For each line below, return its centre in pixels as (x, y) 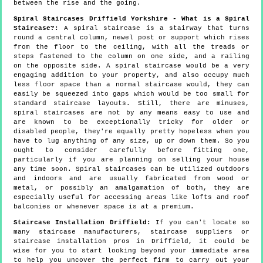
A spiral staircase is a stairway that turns (154, 28)
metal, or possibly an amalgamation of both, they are (131, 188)
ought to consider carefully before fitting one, (131, 150)
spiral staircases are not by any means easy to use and (131, 112)
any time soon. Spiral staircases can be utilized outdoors (131, 169)
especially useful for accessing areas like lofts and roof (131, 197)
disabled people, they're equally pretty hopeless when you (131, 131)
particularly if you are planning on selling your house (131, 159)
